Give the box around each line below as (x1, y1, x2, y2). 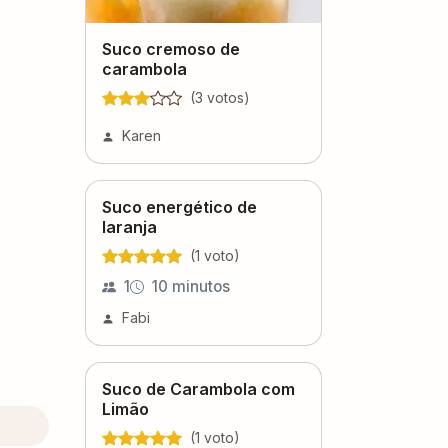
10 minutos (152, 276, 230, 296)
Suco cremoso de (102, 38, 240, 59)
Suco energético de (102, 196, 257, 217)
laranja (102, 216, 157, 237)
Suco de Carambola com (102, 378, 295, 399)
